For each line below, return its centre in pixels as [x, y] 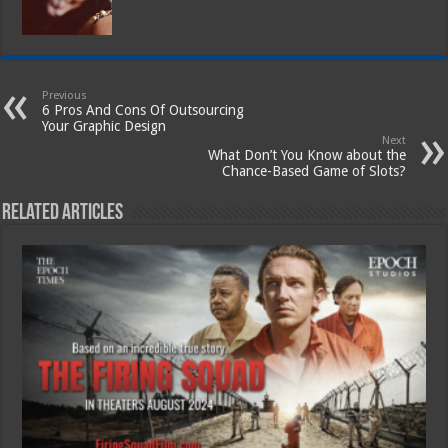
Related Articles [63, 213]
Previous [65, 95]
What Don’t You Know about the [306, 154]
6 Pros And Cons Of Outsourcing [143, 109]
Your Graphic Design [104, 125]
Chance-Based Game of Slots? [313, 170]
